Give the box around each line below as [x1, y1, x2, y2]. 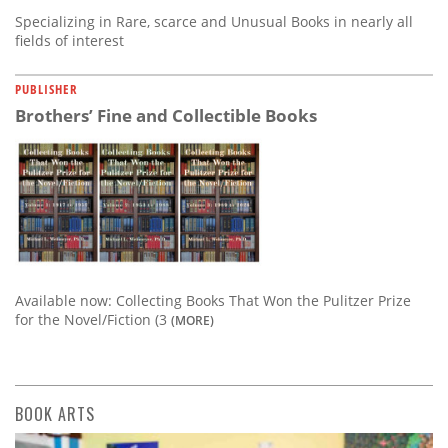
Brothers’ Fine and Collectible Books [15, 104, 317, 128]
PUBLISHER [15, 80, 78, 99]
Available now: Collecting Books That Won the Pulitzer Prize [15, 290, 411, 310]
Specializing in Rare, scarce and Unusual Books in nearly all [15, 12, 413, 32]
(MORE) [171, 311, 214, 328]
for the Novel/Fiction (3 [15, 309, 171, 329]
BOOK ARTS [15, 401, 95, 426]
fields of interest [15, 31, 124, 51]
